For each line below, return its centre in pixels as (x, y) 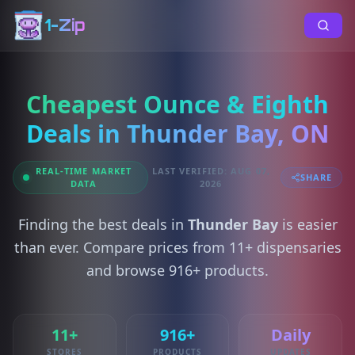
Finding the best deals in (103, 224)
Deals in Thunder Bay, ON (177, 134)
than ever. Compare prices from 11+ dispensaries (177, 247)
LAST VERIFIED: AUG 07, (211, 171)
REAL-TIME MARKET (84, 171)
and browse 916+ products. (177, 270)
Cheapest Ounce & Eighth (177, 104)
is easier (307, 224)
